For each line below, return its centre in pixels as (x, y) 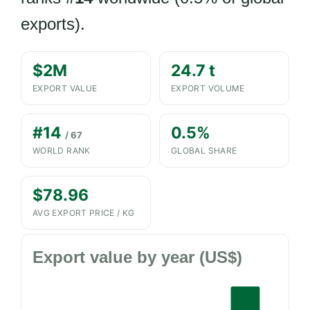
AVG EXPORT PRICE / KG (84, 213)
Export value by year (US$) (137, 257)
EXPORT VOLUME (208, 88)
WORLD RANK (62, 151)
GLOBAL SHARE (204, 151)
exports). (53, 24)
